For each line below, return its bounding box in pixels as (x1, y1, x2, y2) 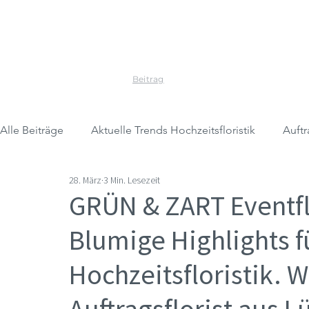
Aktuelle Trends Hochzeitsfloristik (91, 123, 255, 137)
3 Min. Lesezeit (103, 173, 160, 186)
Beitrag (132, 73, 164, 84)
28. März (69, 173, 101, 186)
